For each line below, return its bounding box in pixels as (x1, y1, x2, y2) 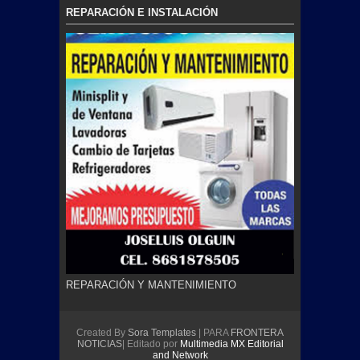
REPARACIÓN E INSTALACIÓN (66, 6, 218, 19)
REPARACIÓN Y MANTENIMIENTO (66, 278, 236, 291)
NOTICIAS (76, 337, 122, 350)
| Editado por (121, 337, 180, 350)
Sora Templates (128, 326, 196, 338)
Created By (76, 326, 128, 338)
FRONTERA (231, 326, 284, 338)
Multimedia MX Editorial (179, 337, 284, 350)
